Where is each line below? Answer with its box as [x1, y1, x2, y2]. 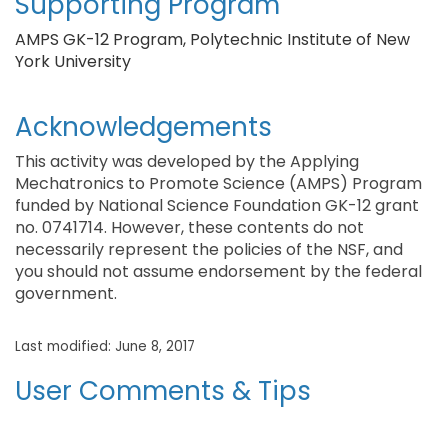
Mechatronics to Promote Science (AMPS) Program [15, 172, 422, 195]
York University [15, 50, 131, 73]
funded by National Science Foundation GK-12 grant [15, 194, 419, 217]
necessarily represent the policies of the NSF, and [15, 238, 403, 261]
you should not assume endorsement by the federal [15, 260, 422, 283]
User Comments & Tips [15, 373, 311, 409]
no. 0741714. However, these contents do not [15, 216, 364, 239]
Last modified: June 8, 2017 [15, 337, 195, 356]
